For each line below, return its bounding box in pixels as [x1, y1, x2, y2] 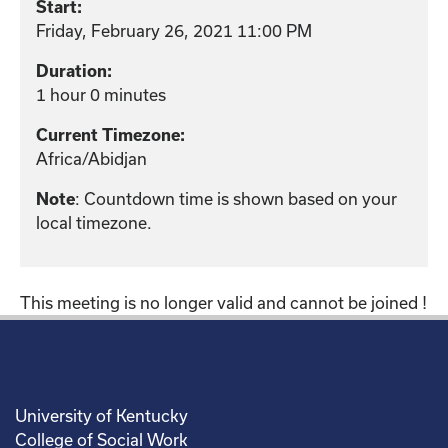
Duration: [36, 61, 112, 80]
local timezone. [36, 212, 152, 232]
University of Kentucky [15, 405, 188, 425]
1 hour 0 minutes [36, 84, 166, 104]
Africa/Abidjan [36, 148, 147, 168]
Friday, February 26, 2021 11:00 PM [36, 20, 312, 40]
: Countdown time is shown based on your [75, 188, 397, 208]
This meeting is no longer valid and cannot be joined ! [20, 292, 427, 312]
